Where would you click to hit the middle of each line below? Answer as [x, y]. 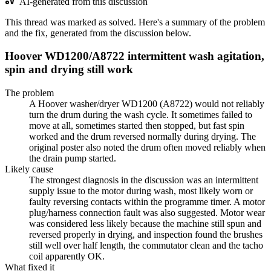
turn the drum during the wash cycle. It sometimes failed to [141, 115]
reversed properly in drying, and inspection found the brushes [146, 235]
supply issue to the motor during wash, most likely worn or [141, 191]
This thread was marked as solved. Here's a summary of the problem [135, 22]
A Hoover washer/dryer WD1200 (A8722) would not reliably [147, 104]
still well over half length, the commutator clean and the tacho [146, 246]
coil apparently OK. [67, 256]
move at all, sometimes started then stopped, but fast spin [137, 126]
